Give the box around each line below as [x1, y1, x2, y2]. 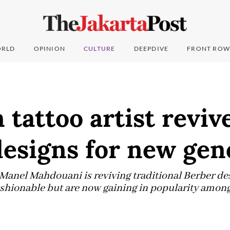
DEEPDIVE [133, 45, 169, 53]
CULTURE [84, 45, 116, 53]
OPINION [33, 45, 66, 53]
